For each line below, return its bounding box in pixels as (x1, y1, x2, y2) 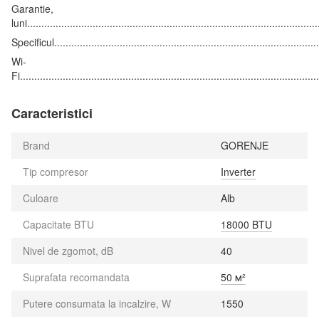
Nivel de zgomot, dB (23, 243, 113, 258)
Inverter (221, 164, 256, 179)
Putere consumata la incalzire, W (23, 296, 171, 310)
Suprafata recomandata (23, 269, 130, 284)
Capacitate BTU (23, 216, 94, 231)
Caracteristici (11, 103, 93, 122)
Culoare (23, 190, 58, 205)
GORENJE (221, 137, 268, 152)
